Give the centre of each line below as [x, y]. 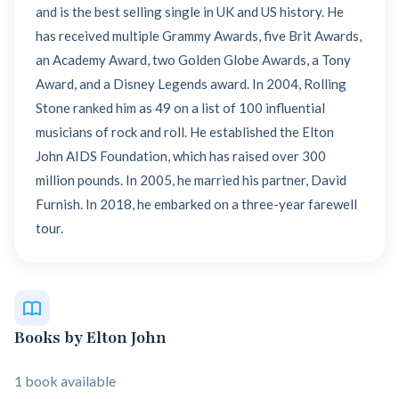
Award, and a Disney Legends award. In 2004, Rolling [191, 84]
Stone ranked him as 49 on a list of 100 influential [180, 108]
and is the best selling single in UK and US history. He [190, 12]
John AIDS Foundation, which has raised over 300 [181, 156]
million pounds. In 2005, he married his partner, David [191, 180]
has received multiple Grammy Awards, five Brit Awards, [199, 36]
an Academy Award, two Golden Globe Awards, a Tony [193, 60]
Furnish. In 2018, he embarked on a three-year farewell [196, 204]
